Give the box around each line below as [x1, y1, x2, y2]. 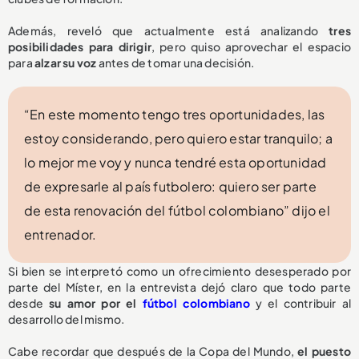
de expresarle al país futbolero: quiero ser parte [24, 178, 317, 196]
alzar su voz [34, 55, 97, 71]
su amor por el [49, 296, 143, 311]
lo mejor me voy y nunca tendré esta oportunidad [24, 154, 327, 171]
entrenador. [24, 226, 97, 244]
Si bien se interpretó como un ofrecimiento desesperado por [8, 264, 351, 279]
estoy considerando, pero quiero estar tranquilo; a [24, 130, 333, 147]
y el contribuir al [249, 296, 351, 311]
